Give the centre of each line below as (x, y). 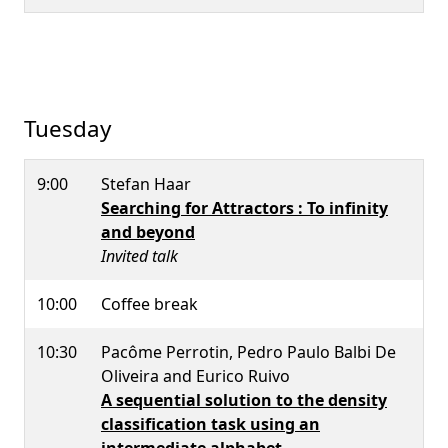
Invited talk (139, 255)
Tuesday (67, 128)
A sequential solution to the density (244, 399)
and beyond (148, 231)
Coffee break (149, 303)
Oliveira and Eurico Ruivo (195, 375)
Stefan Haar (146, 183)
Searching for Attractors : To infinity (244, 207)
